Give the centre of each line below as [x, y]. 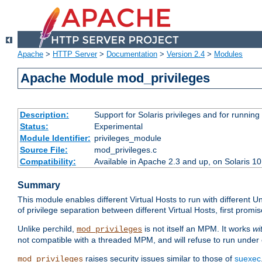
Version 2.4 [186, 54]
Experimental [118, 127]
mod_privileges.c [125, 150]
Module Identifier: [55, 138]
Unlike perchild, [47, 229]
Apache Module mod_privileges [116, 78]
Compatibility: [48, 162]
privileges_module [127, 138]
